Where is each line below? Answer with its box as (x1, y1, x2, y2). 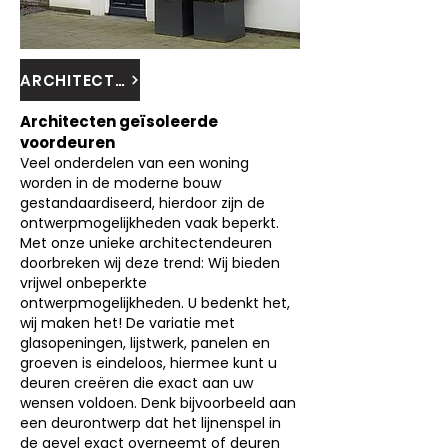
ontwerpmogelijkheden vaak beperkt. (20, 213, 279, 233)
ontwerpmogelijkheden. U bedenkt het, (20, 293, 290, 313)
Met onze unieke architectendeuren (20, 233, 272, 253)
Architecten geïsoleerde (20, 111, 218, 132)
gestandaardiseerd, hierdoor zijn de (20, 193, 265, 213)
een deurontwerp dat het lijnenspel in (20, 413, 281, 433)
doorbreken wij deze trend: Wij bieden (20, 253, 280, 273)
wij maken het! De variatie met (20, 313, 235, 333)
